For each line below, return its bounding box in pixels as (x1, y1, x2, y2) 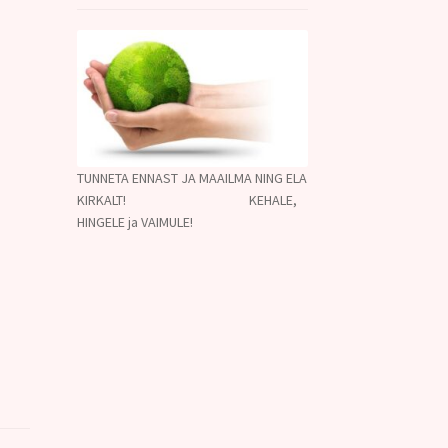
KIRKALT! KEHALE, (76, 190, 297, 209)
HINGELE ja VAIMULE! (76, 212, 193, 231)
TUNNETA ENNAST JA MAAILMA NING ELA (76, 168, 307, 187)
